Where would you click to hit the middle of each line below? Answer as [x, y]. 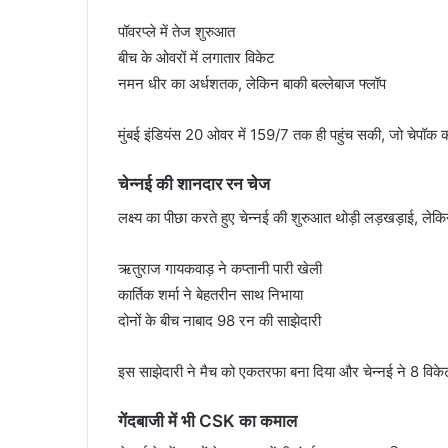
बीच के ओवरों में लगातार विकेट [196, 57]
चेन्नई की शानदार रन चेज [194, 184]
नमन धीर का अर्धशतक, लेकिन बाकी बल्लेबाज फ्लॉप [252, 83]
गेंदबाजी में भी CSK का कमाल [207, 420]
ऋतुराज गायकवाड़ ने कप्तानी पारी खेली [220, 268]
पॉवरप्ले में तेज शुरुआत [176, 31]
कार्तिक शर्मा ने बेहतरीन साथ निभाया [210, 294]
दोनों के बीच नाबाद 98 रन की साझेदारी [219, 320]
